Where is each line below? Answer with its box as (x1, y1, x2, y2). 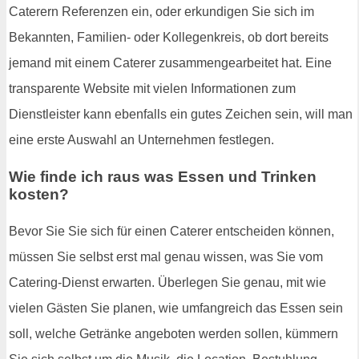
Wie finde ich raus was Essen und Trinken (9, 167, 317, 185)
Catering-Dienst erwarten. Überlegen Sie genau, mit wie (9, 275, 326, 289)
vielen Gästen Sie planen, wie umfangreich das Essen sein (9, 301, 343, 315)
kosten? (9, 185, 69, 203)
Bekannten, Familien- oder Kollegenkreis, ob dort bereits (9, 30, 329, 45)
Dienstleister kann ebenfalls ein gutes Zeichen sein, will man (9, 107, 353, 122)
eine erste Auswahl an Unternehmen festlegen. (9, 133, 274, 147)
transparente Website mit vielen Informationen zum (9, 82, 296, 96)
